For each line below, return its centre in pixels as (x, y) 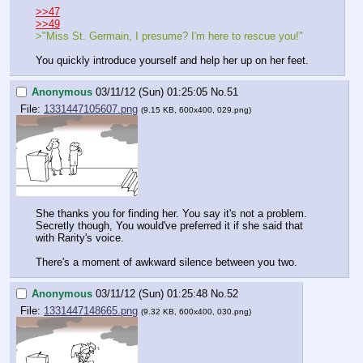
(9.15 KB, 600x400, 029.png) (196, 110)
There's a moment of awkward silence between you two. (167, 263)
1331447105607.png (91, 109)
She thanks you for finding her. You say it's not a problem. (171, 214)
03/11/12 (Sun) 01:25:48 (152, 293)
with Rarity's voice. (80, 238)
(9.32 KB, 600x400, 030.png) (196, 312)
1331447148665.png (91, 311)
